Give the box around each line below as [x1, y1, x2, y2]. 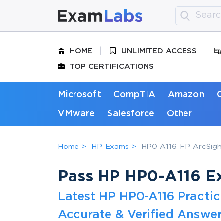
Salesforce [107, 110, 155, 118]
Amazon [168, 90, 204, 99]
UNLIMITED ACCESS [121, 47, 197, 54]
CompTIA [113, 90, 156, 99]
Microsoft [58, 90, 101, 99]
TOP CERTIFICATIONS [70, 63, 154, 70]
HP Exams [91, 143, 129, 150]
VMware [58, 110, 95, 118]
